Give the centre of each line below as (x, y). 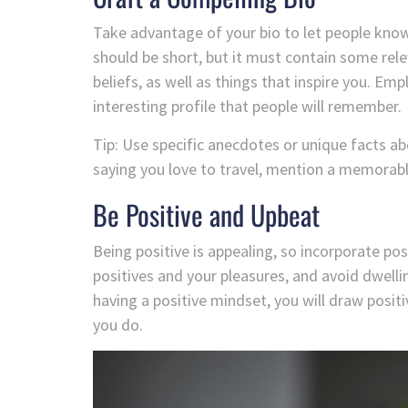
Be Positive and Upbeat (206, 215)
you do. (118, 325)
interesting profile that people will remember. (247, 107)
